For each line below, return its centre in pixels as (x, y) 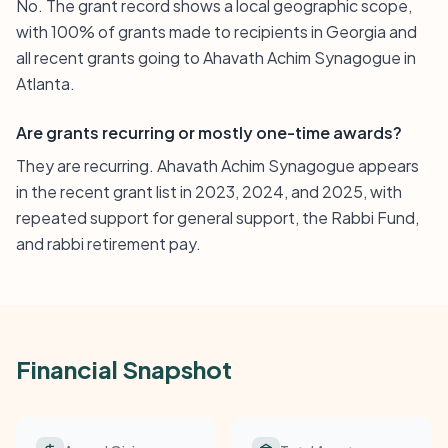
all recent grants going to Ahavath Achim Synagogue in (216, 57)
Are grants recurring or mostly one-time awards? (209, 132)
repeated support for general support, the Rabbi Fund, (217, 217)
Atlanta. (45, 83)
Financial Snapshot (124, 369)
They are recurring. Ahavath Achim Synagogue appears (217, 165)
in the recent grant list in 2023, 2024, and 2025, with (209, 191)
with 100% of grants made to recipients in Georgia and (216, 31)
